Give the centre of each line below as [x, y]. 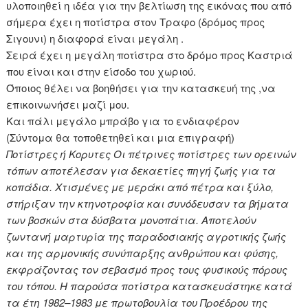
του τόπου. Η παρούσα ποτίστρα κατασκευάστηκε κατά [150, 286]
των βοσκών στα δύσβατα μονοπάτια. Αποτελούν [132, 220]
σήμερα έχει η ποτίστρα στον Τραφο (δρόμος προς [136, 22]
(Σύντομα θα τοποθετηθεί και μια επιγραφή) [121, 137]
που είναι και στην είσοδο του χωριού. [101, 71]
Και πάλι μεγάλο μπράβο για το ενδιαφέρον [123, 121]
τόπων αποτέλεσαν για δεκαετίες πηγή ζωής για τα [141, 170]
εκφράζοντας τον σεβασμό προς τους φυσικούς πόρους [147, 269]
